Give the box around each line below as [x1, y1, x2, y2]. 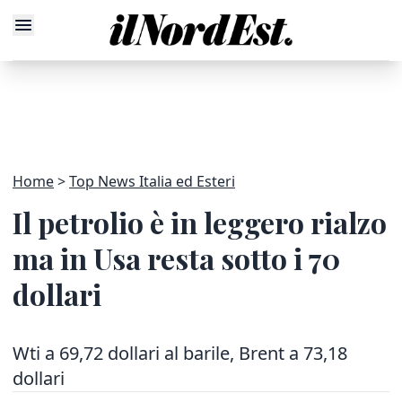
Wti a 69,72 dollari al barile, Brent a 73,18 [13, 341, 347, 365]
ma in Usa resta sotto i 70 [13, 239, 340, 277]
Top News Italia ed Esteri [69, 171, 235, 191]
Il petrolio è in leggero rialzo [13, 203, 387, 241]
